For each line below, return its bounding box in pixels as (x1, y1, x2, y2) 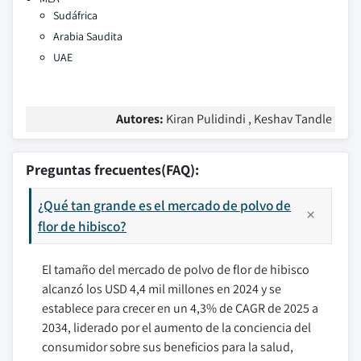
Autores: (116, 110, 166, 127)
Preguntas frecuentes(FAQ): (26, 160, 199, 179)
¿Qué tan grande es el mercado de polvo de (38, 196, 291, 214)
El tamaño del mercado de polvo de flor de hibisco (42, 261, 309, 278)
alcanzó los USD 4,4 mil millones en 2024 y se (42, 280, 281, 297)
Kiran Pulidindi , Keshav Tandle (166, 110, 332, 127)
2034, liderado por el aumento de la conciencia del (42, 319, 311, 336)
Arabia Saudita (53, 29, 122, 44)
